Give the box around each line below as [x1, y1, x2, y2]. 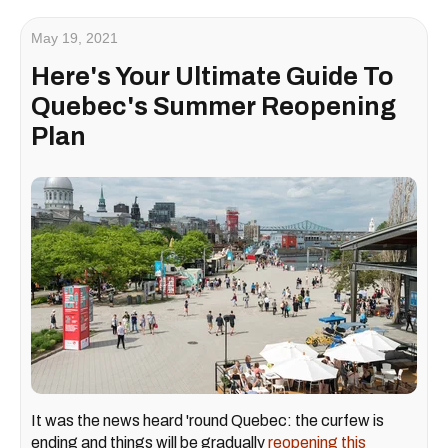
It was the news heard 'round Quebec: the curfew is [31, 412, 384, 430]
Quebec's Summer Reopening [31, 93, 396, 121]
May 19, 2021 [31, 30, 118, 47]
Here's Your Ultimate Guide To [31, 63, 394, 91]
